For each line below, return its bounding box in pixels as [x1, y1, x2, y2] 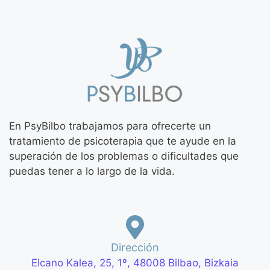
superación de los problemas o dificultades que [9, 149, 239, 162]
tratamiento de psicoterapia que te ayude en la [9, 134, 236, 147]
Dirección [111, 241, 159, 254]
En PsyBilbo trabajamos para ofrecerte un [9, 119, 211, 132]
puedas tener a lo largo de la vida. [9, 165, 178, 177]
